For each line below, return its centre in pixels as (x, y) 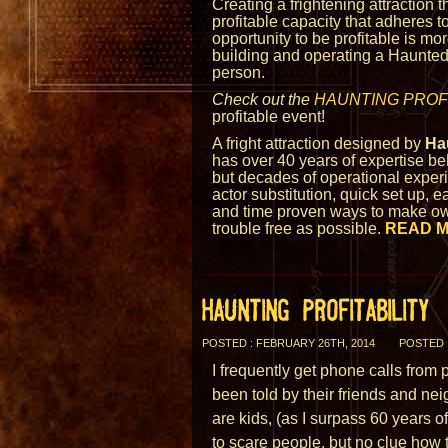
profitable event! (268, 116)
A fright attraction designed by (318, 143)
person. (238, 72)
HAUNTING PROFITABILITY (315, 311)
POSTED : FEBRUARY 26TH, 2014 (288, 343)
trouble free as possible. (298, 228)
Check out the (263, 99)
